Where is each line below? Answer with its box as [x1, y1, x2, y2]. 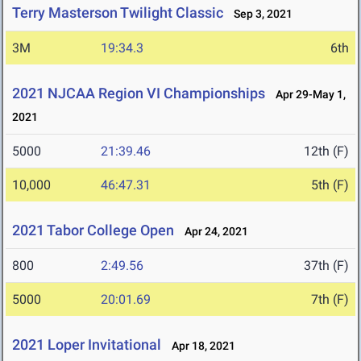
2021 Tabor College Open [12, 222, 174, 239]
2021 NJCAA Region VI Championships [12, 85, 265, 102]
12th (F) [304, 143, 349, 160]
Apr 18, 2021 [164, 339, 235, 353]
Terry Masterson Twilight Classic [12, 4, 223, 22]
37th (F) [304, 258, 349, 274]
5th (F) [311, 177, 349, 193]
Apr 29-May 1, [268, 88, 346, 102]
